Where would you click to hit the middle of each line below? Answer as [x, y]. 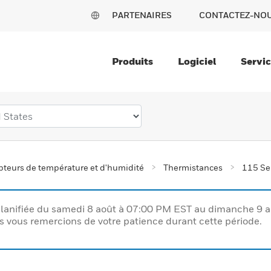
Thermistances [193, 167]
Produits [132, 61]
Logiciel [197, 61]
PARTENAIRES [142, 15]
